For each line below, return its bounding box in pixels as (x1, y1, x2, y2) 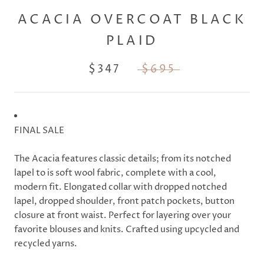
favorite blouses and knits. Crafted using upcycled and (14, 223, 239, 236)
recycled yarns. (14, 237, 77, 250)
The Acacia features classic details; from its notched (14, 153, 231, 166)
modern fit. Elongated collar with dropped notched (14, 181, 227, 194)
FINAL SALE (14, 124, 64, 137)
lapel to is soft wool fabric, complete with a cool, (14, 167, 216, 180)
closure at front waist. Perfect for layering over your (14, 209, 231, 222)
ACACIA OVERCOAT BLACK (17, 11, 247, 29)
